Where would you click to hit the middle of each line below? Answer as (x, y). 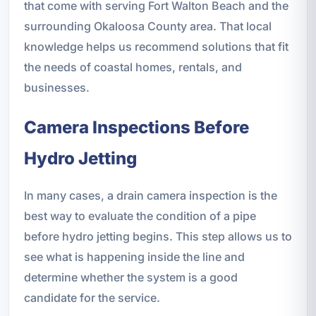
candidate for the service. (92, 297)
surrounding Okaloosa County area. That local (147, 26)
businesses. (56, 87)
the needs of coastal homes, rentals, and (133, 67)
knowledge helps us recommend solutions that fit (156, 46)
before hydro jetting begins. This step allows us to (158, 236)
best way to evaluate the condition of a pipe (140, 215)
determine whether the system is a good (130, 277)
